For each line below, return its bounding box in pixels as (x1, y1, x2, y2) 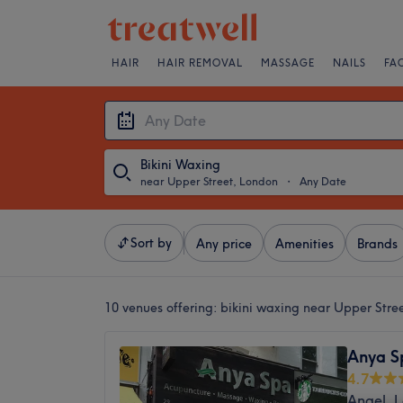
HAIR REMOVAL (157, 57, 243, 69)
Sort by (130, 235, 172, 251)
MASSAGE (261, 57, 315, 69)
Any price (196, 236, 252, 252)
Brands (357, 236, 398, 252)
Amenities (275, 236, 334, 252)
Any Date (300, 175, 346, 188)
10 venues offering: (104, 300, 220, 316)
